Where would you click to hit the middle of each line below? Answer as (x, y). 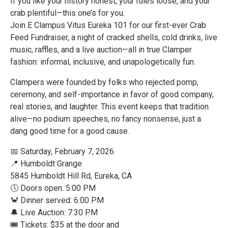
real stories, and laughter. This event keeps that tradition (109, 107)
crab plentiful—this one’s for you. (67, 13)
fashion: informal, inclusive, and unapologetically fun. (103, 62)
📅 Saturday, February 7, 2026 (62, 151)
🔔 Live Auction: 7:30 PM (54, 212)
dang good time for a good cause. (70, 131)
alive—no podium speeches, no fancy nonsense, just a (106, 119)
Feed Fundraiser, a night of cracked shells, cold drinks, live (114, 37)
